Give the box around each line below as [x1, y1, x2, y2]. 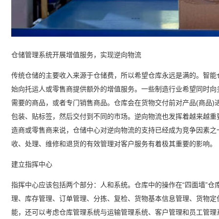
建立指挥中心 [11, 160, 52, 168]
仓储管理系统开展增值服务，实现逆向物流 [11, 50, 141, 59]
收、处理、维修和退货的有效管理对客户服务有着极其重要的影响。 [11, 139, 217, 148]
